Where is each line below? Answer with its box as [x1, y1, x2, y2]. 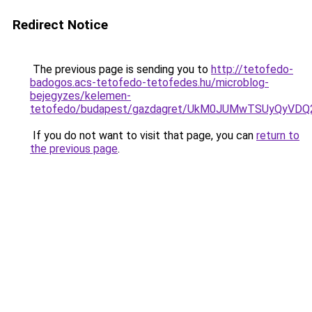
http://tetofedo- [211, 63, 293, 76]
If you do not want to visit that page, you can [30, 129, 256, 142]
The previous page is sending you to [30, 63, 211, 76]
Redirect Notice [13, 17, 108, 33]
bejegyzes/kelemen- [30, 89, 131, 102]
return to [256, 129, 299, 142]
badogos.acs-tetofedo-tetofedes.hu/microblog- [30, 76, 269, 89]
